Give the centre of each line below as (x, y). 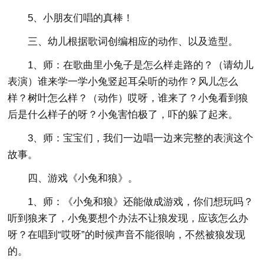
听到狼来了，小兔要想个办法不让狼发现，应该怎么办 (128, 218)
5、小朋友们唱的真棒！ (81, 18)
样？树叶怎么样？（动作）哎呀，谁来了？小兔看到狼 (128, 98)
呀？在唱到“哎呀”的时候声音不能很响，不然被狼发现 (127, 235)
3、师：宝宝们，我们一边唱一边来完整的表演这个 (141, 138)
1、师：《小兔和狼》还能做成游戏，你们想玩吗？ (141, 202)
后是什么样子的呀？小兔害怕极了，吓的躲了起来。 (123, 115)
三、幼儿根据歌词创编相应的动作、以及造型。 (133, 42)
